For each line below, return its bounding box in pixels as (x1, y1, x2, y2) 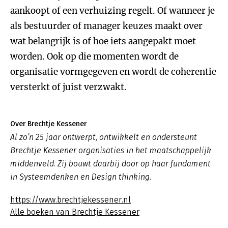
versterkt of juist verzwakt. (10, 81, 127, 93)
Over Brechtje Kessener (10, 120, 87, 128)
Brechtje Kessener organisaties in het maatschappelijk (10, 146, 211, 155)
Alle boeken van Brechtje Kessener (10, 207, 139, 217)
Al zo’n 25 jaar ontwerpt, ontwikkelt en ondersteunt (10, 132, 197, 142)
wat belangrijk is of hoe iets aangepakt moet (10, 36, 196, 47)
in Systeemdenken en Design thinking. (10, 172, 151, 182)
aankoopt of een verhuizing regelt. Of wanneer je (10, 5, 215, 16)
